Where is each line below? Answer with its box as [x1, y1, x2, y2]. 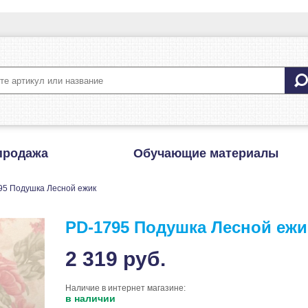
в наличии [65, 293, 115, 304]
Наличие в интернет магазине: [65, 283, 186, 293]
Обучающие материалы [133, 146, 278, 160]
